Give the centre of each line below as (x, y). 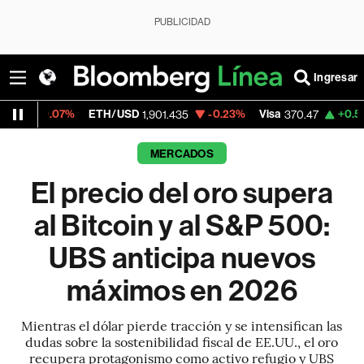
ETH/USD (31, 114)
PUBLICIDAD (182, 22)
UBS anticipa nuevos (182, 258)
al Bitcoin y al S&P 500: (182, 226)
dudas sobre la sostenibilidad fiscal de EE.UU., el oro (182, 341)
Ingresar (336, 77)
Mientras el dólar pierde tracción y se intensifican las (182, 325)
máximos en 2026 (182, 291)
